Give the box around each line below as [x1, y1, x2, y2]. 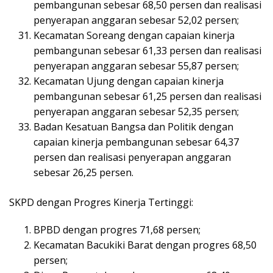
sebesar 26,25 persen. [34, 165, 133, 179]
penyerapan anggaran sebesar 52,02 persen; [34, 13, 239, 27]
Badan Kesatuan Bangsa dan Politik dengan [34, 119, 233, 133]
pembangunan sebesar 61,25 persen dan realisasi [34, 89, 261, 103]
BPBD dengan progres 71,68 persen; [34, 222, 200, 236]
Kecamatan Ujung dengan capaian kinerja [34, 74, 224, 88]
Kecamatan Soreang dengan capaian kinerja [34, 28, 235, 42]
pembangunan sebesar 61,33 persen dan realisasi [34, 43, 261, 57]
